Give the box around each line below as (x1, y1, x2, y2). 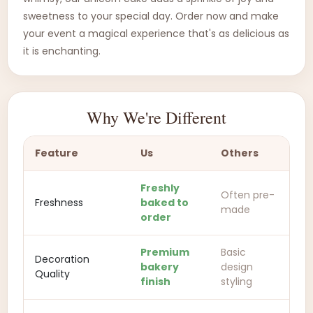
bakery (140, 260, 179, 274)
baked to (140, 196, 189, 210)
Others (221, 146, 259, 160)
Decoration (35, 252, 89, 266)
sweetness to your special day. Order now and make (23, 9, 279, 23)
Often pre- (221, 188, 275, 202)
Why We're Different (87, 106, 226, 129)
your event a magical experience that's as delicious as (23, 27, 289, 41)
